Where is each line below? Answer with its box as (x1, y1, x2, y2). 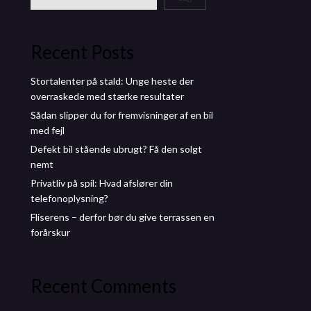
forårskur (31, 226, 70, 238)
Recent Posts (31, 40, 134, 63)
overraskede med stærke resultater (31, 90, 184, 102)
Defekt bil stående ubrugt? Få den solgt (31, 142, 202, 155)
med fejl (31, 124, 65, 136)
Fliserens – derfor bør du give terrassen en (31, 210, 215, 223)
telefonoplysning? (31, 192, 108, 204)
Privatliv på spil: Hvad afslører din (31, 176, 173, 189)
